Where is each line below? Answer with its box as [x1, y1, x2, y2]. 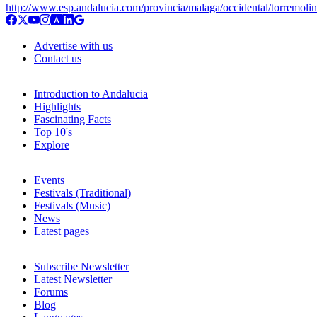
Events [34, 173, 64, 186]
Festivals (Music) [34, 199, 110, 212]
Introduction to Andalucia [34, 87, 148, 100]
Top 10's [34, 125, 72, 138]
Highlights [34, 100, 81, 113]
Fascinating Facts [34, 113, 111, 125]
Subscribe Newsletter [34, 260, 129, 272]
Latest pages [34, 224, 89, 237]
